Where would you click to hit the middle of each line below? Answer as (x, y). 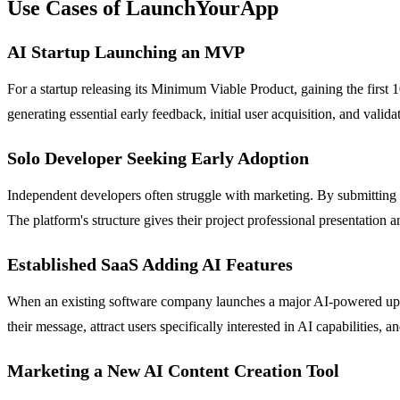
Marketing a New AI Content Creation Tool (173, 371)
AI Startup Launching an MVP (126, 52)
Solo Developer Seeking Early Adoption (158, 158)
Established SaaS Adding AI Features (150, 265)
